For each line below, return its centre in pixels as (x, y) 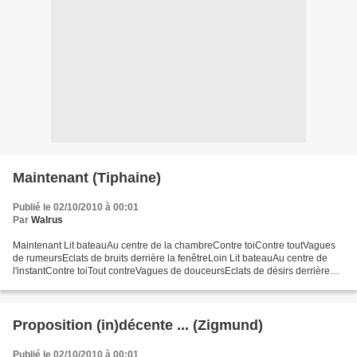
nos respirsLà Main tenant (69, 284)
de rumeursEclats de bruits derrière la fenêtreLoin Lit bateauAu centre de (170, 259)
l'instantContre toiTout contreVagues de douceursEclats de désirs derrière (171, 271)
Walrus (47, 220)
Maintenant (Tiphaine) (87, 178)
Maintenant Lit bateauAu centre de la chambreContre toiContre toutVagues (174, 246)
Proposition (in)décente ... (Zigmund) (138, 326)
